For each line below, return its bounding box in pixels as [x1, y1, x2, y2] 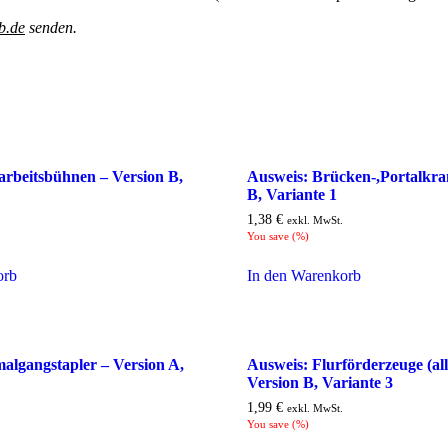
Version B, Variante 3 [246, 374, 393, 392]
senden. [25, 19, 77, 37]
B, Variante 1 [246, 185, 337, 203]
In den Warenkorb [246, 266, 361, 284]
